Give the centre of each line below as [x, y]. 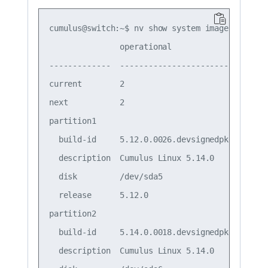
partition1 [143, 121]
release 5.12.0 [143, 195]
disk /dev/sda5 [143, 176]
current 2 [143, 83]
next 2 [143, 102]
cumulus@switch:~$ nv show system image [139, 28]
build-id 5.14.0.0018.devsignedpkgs [143, 232]
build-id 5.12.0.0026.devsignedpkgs [143, 139]
